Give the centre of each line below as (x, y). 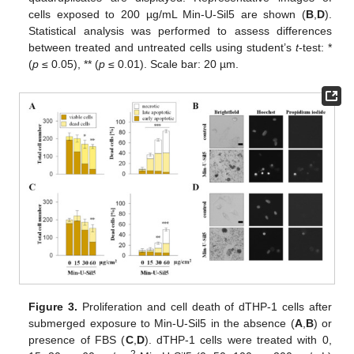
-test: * (315, 48)
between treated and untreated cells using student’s (162, 48)
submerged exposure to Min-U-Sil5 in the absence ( (162, 323)
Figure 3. (53, 306)
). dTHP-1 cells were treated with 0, (238, 339)
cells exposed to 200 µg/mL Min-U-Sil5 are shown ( (167, 15)
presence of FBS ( (77, 339)
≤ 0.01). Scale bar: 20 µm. (172, 64)
